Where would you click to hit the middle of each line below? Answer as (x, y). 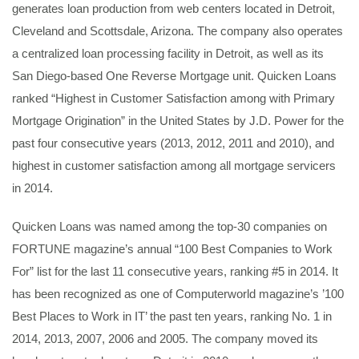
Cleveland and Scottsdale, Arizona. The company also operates (177, 31)
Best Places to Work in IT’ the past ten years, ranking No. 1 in (172, 316)
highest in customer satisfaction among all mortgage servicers (174, 165)
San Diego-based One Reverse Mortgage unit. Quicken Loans (174, 76)
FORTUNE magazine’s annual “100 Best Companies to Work (172, 249)
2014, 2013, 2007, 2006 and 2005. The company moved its (165, 339)
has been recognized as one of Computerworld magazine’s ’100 (178, 294)
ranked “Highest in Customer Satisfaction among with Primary (173, 98)
